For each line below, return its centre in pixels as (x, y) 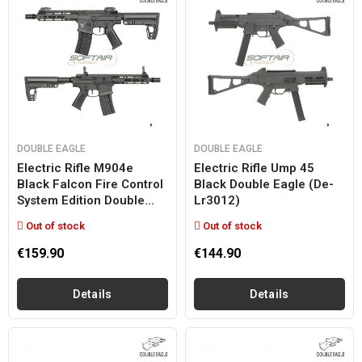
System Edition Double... (86, 200)
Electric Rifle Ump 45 (254, 168)
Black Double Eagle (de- (264, 184)
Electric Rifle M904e (75, 168)
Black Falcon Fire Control (90, 184)
